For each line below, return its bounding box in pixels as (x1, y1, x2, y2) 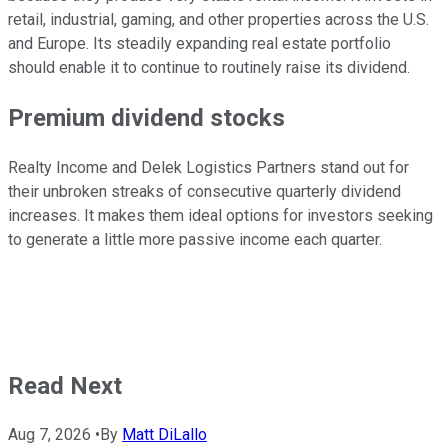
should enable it (8, 57, 123, 77)
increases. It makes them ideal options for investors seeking (8, 205, 433, 225)
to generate (8, 229, 92, 249)
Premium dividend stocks (8, 103, 285, 132)
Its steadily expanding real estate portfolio (93, 33, 391, 53)
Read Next (8, 371, 122, 400)
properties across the (248, 9, 399, 29)
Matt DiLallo (122, 425, 207, 445)
